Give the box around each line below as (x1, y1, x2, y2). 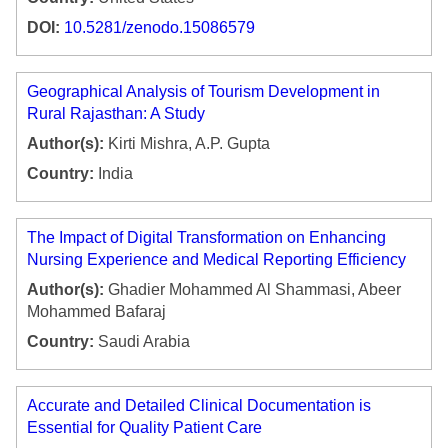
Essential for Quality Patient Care (27, 419, 262, 437)
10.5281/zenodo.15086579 (64, 19, 255, 37)
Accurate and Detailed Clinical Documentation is (27, 397, 371, 415)
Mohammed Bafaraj (27, 303, 166, 321)
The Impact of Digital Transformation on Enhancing (27, 229, 386, 247)
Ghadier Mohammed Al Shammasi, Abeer (104, 281, 401, 299)
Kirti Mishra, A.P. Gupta (104, 135, 270, 153)
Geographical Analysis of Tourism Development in (27, 83, 380, 101)
